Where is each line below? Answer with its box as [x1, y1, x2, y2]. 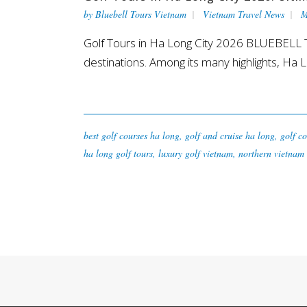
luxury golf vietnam [158, 147, 233, 160]
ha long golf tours [84, 147, 153, 160]
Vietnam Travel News [203, 8, 284, 21]
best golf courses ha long [84, 129, 180, 143]
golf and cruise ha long [185, 129, 275, 143]
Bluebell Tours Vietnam [95, 8, 186, 21]
